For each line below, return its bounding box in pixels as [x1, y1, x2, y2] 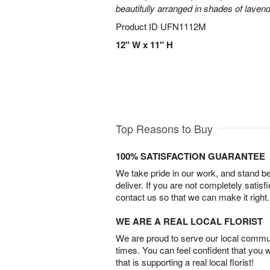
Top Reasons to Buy [116, 121, 213, 137]
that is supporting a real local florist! [116, 256, 254, 269]
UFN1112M [160, 20, 206, 33]
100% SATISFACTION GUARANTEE [116, 149, 265, 163]
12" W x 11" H [116, 38, 173, 51]
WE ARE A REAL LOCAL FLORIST [116, 215, 263, 228]
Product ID [116, 20, 160, 33]
